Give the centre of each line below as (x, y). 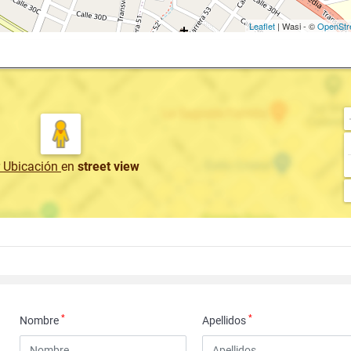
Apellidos (226, 320)
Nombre (41, 320)
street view (109, 166)
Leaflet (262, 26)
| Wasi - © (296, 26)
